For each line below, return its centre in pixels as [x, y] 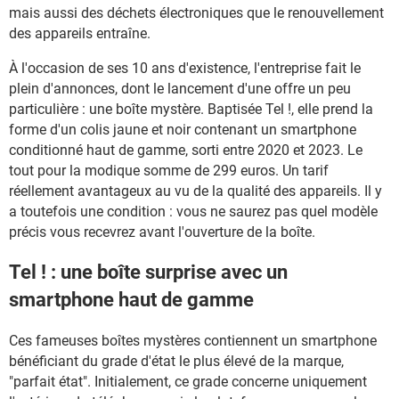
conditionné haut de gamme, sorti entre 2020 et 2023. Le [186, 150]
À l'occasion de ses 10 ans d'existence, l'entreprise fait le [185, 68]
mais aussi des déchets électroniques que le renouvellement [196, 13]
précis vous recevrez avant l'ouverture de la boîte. [162, 232]
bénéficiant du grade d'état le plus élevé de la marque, [176, 361]
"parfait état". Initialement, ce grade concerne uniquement [188, 381]
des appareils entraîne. [80, 33]
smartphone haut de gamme [131, 300]
